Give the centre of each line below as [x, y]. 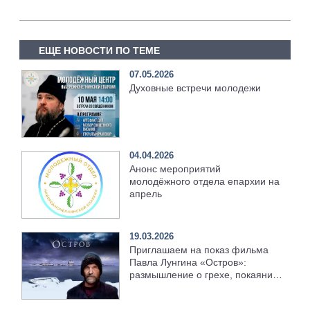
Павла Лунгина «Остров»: [188, 263]
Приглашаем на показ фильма [199, 250]
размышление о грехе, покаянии [204, 275]
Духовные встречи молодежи [195, 88]
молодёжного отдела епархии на [205, 182]
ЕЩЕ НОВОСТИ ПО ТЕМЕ [99, 50]
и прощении [157, 288]
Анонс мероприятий [175, 169]
